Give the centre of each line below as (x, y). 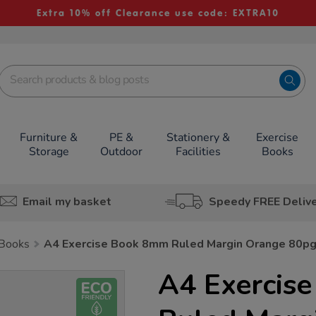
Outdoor (121, 152)
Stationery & (198, 138)
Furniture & (49, 138)
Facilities (198, 152)
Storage (49, 152)
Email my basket (67, 201)
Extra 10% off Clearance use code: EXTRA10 (158, 13)
